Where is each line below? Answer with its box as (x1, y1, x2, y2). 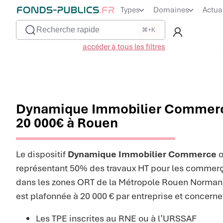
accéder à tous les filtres (83, 42, 165, 52)
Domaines (153, 5, 189, 15)
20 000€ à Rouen (16, 114, 118, 131)
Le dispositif (16, 148, 68, 160)
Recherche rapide (36, 25, 100, 34)
